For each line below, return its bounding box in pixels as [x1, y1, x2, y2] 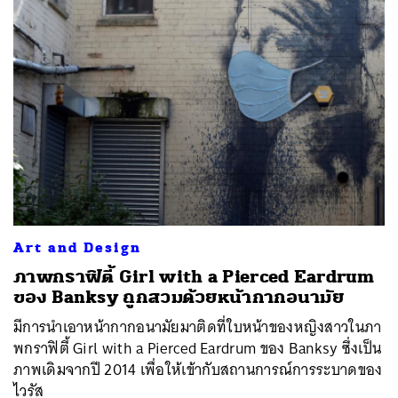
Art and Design [13, 239, 141, 257]
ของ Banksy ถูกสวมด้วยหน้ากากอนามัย [13, 286, 344, 308]
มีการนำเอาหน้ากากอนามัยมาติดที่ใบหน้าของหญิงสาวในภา [13, 314, 382, 340]
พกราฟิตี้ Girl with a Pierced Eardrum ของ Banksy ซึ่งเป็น [13, 335, 382, 362]
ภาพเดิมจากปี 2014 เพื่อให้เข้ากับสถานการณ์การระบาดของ [13, 356, 383, 383]
